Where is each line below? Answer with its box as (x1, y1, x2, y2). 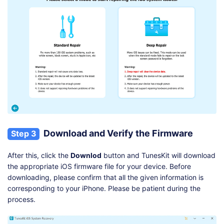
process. (7, 194, 35, 203)
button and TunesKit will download (101, 150, 215, 159)
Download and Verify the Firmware (43, 127, 193, 138)
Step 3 (10, 128, 36, 138)
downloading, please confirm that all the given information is (7, 172, 203, 181)
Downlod (70, 150, 101, 159)
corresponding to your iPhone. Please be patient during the (7, 183, 200, 192)
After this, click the (7, 150, 70, 159)
